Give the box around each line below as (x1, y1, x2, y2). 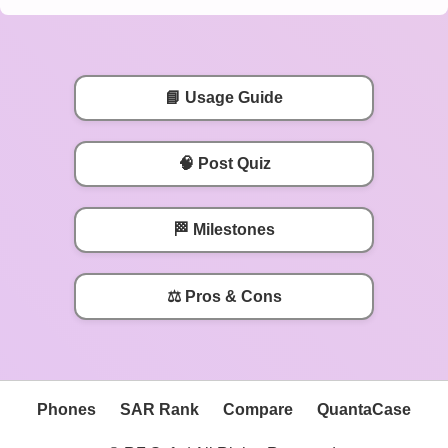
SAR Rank (120, 400, 199, 418)
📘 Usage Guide (165, 88, 283, 106)
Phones (37, 400, 96, 418)
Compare (223, 400, 293, 418)
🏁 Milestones (173, 220, 275, 238)
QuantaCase (317, 400, 411, 418)
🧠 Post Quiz (177, 154, 271, 172)
